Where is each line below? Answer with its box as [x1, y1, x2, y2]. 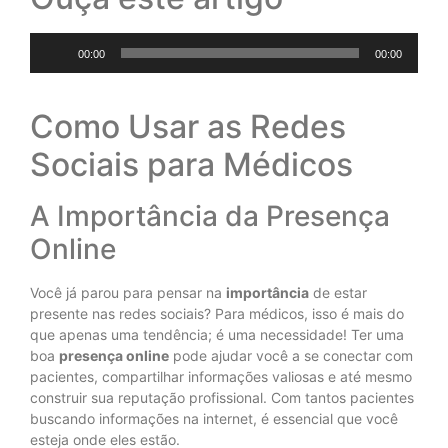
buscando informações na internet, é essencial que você [30, 410, 398, 428]
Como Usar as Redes [30, 107, 346, 147]
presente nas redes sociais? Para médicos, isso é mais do [30, 305, 404, 323]
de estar [309, 284, 367, 302]
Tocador [29, 33, 83, 51]
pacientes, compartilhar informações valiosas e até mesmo [30, 368, 412, 386]
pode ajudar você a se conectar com [169, 347, 413, 365]
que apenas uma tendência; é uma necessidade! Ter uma [30, 326, 404, 344]
